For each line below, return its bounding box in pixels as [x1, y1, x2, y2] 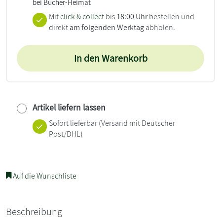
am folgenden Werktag [69, 22, 144, 33]
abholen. [144, 22, 175, 33]
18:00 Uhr [116, 11, 147, 22]
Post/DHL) [48, 128, 83, 139]
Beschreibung [6, 205, 62, 218]
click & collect [60, 11, 104, 22]
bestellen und [147, 11, 194, 22]
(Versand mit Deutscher [97, 117, 175, 128]
